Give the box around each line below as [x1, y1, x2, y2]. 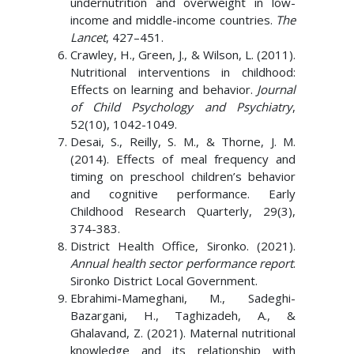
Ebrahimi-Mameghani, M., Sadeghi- [70, 290, 296, 306]
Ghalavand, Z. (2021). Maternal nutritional [70, 325, 296, 341]
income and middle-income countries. [70, 12, 277, 28]
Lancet [70, 29, 106, 45]
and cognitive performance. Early [70, 186, 296, 201]
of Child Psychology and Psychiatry [70, 99, 293, 115]
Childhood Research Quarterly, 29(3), [70, 203, 296, 219]
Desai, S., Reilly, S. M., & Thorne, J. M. [70, 134, 296, 149]
